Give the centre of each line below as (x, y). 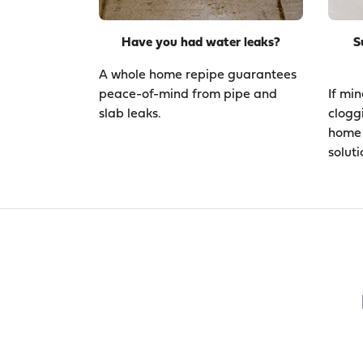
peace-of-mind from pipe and (188, 94)
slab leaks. (130, 114)
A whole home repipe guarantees (198, 75)
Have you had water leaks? (201, 43)
